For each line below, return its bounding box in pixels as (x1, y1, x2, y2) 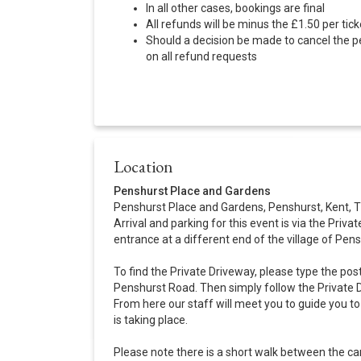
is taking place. (114, 313, 190, 327)
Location (114, 156, 173, 178)
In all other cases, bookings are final (146, 2, 325, 15)
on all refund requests (146, 50, 257, 64)
